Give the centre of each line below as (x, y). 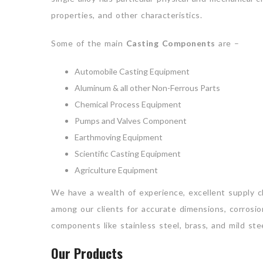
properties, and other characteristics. (127, 15)
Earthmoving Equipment (119, 137)
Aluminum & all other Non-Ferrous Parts (147, 88)
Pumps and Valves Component (131, 121)
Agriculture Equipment (116, 170)
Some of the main (89, 43)
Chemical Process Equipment (128, 104)
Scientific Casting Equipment (128, 154)
